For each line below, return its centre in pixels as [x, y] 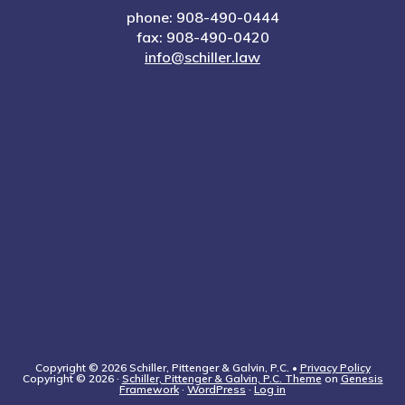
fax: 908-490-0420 [202, 37]
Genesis [362, 378]
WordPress [217, 389]
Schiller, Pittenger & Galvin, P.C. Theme [221, 378]
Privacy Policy [335, 367]
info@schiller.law [202, 57]
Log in [270, 389]
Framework [149, 389]
